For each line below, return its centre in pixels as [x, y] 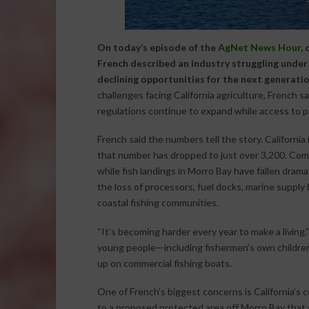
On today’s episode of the [157, 47]
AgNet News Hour [259, 47]
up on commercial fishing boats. [164, 263]
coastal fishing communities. [158, 203]
